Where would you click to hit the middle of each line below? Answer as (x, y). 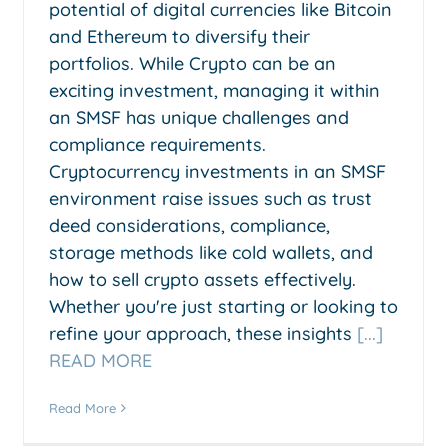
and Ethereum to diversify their (179, 36)
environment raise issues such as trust (210, 198)
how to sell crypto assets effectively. (202, 279)
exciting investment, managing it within (214, 90)
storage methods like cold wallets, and (211, 252)
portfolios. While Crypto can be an (192, 63)
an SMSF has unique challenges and (199, 117)
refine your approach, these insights (203, 333)
